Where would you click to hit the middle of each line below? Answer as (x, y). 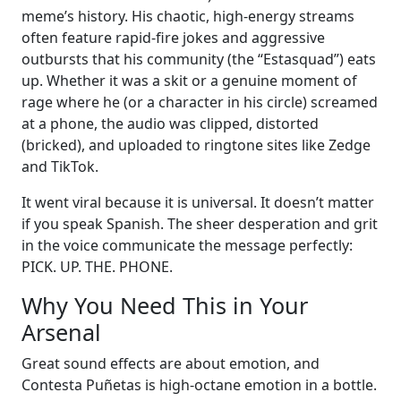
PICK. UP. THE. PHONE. (97, 266)
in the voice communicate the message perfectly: (187, 245)
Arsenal (61, 332)
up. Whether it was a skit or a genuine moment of (189, 80)
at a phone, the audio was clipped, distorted (170, 123)
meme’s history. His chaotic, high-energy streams (188, 16)
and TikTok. (60, 166)
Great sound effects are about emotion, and (171, 363)
